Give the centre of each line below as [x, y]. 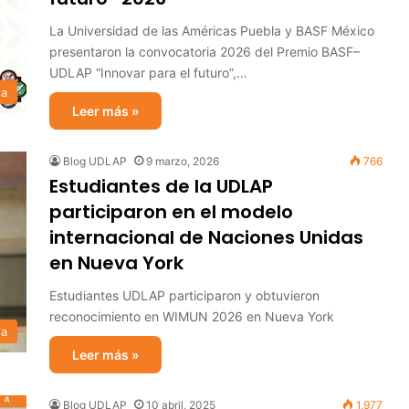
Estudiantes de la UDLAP [161, 186]
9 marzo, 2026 [183, 161]
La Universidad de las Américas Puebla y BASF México [212, 31]
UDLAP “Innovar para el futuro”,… [148, 73]
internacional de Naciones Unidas [206, 237]
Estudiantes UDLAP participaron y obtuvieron [184, 295]
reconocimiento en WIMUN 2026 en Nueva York [192, 316]
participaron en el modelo [171, 212]
